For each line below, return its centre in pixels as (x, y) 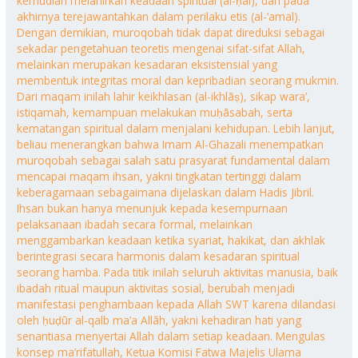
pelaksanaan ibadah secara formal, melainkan (135, 224)
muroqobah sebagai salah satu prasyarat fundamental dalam (174, 160)
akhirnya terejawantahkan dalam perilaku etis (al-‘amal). (159, 16)
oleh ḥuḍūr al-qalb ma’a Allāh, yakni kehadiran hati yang (159, 320)
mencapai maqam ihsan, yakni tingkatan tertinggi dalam (159, 176)
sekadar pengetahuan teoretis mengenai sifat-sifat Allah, (161, 48)
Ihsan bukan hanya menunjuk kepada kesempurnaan (153, 208)
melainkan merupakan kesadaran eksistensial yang (147, 64)
